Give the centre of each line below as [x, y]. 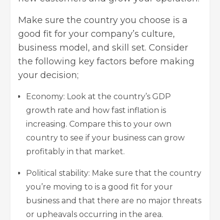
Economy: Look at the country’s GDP [98, 96]
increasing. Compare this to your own [99, 124]
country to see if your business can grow [105, 137]
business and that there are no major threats [114, 200]
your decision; [48, 75]
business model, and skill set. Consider [103, 47]
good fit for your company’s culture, [96, 34]
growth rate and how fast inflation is [96, 110]
